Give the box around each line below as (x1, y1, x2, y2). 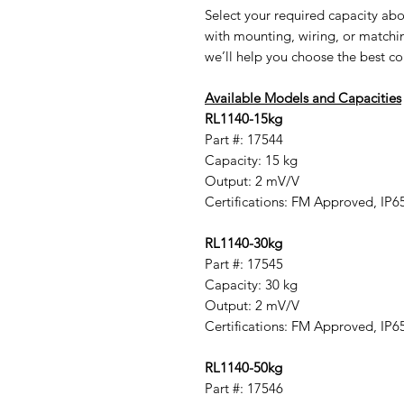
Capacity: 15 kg (205, 151, 298, 170)
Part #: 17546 (205, 380, 283, 398)
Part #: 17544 (205, 131, 283, 149)
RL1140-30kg (205, 234, 282, 252)
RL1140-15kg (205, 110, 282, 128)
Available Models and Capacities (205, 89, 401, 107)
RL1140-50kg (205, 359, 282, 377)
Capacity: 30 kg (205, 276, 298, 294)
